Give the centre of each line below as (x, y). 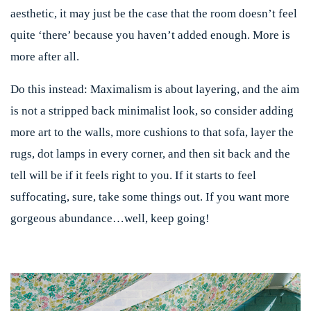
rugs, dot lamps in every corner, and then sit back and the (150, 153)
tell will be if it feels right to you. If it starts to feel (133, 175)
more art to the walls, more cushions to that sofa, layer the (152, 132)
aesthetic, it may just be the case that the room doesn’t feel (154, 13)
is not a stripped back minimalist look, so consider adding (152, 110)
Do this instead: (49, 89)
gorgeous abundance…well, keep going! (110, 218)
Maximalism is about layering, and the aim (193, 89)
